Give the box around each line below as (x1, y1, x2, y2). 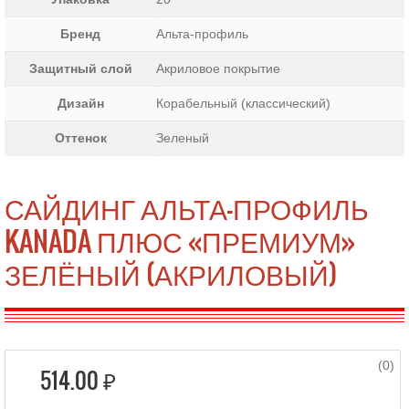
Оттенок (54, 131, 107, 145)
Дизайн (57, 96, 104, 110)
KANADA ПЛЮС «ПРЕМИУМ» (5, 220, 355, 262)
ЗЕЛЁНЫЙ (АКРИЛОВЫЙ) (5, 253, 337, 295)
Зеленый (156, 131, 209, 145)
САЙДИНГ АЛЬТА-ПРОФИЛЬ (5, 187, 369, 229)
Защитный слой (28, 61, 132, 76)
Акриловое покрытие (156, 61, 280, 76)
